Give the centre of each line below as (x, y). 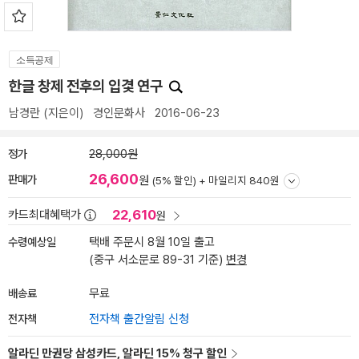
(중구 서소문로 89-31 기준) (157, 260)
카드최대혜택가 (44, 215)
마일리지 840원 (244, 180)
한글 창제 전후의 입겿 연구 (87, 86)
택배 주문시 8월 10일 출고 (152, 242)
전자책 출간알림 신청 (139, 319)
